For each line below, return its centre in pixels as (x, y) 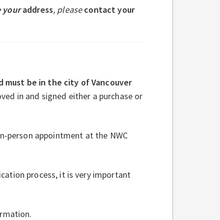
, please (68, 9)
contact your (108, 9)
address (37, 9)
